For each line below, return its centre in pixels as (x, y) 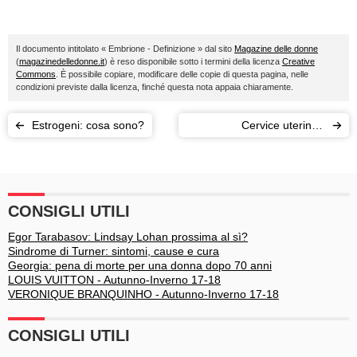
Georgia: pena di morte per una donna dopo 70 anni (140, 265)
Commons (36, 74)
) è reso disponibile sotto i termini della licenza (193, 61)
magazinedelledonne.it (62, 61)
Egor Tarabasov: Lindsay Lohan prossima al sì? (128, 237)
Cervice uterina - (283, 125)
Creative (298, 61)
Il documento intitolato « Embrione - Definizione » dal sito (125, 49)
